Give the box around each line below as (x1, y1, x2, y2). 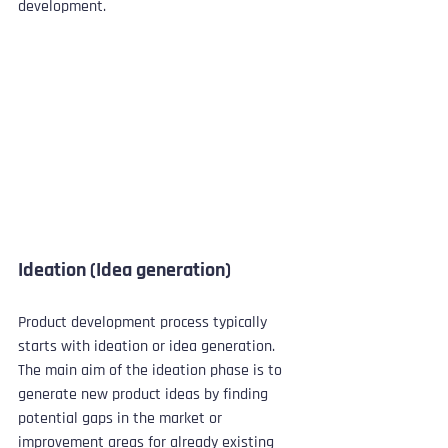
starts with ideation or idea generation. (18, 335, 279, 357)
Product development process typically (18, 311, 271, 333)
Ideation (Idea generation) (18, 256, 231, 283)
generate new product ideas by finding (18, 383, 272, 405)
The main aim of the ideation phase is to (18, 359, 286, 381)
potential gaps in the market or (18, 407, 226, 429)
